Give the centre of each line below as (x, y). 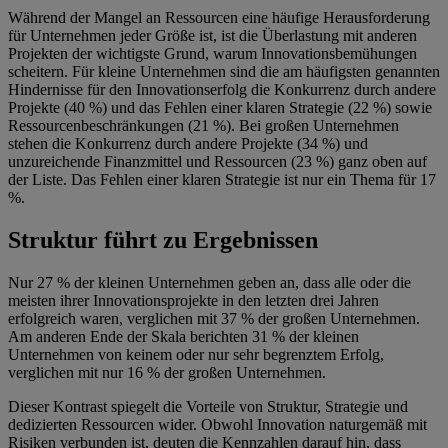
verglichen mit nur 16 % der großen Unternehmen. (167, 373)
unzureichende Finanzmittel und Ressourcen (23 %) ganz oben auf (217, 162)
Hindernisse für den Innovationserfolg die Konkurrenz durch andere (222, 90)
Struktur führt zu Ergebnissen (163, 240)
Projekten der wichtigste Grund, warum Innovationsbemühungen (212, 54)
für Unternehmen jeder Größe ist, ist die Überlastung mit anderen (212, 36)
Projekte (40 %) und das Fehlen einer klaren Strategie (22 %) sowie (220, 108)
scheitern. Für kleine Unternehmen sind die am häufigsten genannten (224, 72)
